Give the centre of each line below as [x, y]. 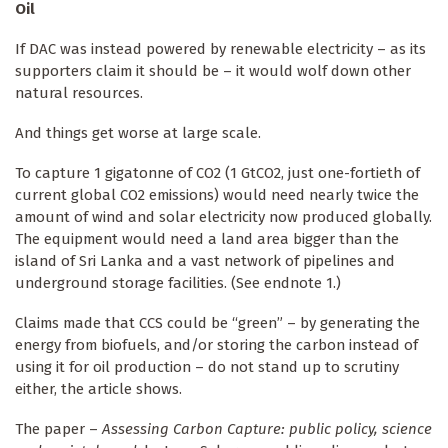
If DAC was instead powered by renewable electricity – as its [220, 49]
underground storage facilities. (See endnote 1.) [178, 283]
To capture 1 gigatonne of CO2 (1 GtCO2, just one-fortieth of [217, 173]
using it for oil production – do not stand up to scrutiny [207, 367]
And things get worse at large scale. [138, 133]
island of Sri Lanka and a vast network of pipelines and [205, 261]
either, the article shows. [98, 389]
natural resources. [79, 93]
